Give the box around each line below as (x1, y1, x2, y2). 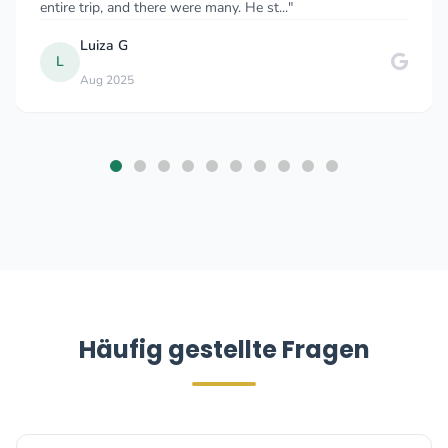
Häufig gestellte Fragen (78, 333, 370, 366)
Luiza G (63, 36, 112, 55)
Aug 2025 (63, 72, 118, 88)
